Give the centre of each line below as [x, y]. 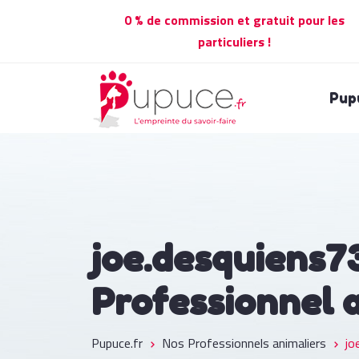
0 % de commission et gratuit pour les [234, 20]
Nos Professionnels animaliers [244, 343]
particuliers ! [234, 42]
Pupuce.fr [117, 343]
